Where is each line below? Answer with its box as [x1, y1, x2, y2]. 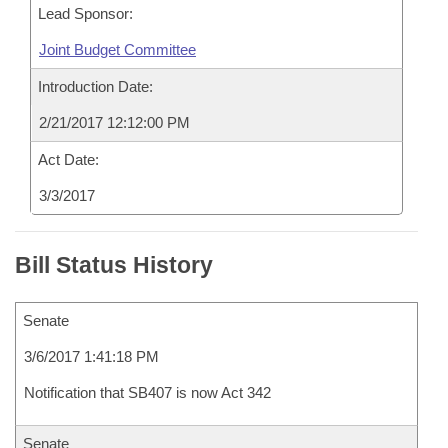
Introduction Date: [38, 78, 153, 95]
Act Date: [38, 151, 99, 168]
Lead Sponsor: [38, 5, 133, 22]
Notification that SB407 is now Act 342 [24, 384, 271, 401]
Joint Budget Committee [39, 41, 196, 58]
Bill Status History [15, 252, 213, 278]
